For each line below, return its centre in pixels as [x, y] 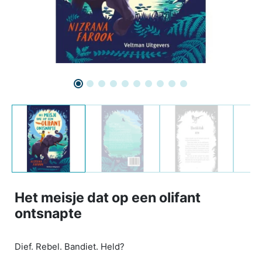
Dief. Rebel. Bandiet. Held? [70, 247]
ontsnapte [48, 214]
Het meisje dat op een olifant [108, 198]
